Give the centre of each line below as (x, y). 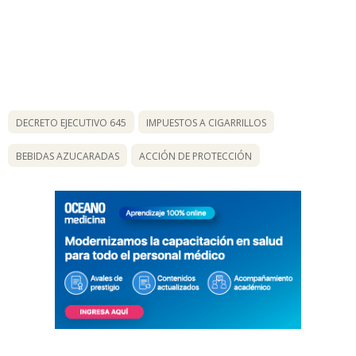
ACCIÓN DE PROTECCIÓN (195, 156)
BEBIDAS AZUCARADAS (68, 156)
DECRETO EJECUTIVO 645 (71, 122)
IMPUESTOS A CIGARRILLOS (206, 122)
